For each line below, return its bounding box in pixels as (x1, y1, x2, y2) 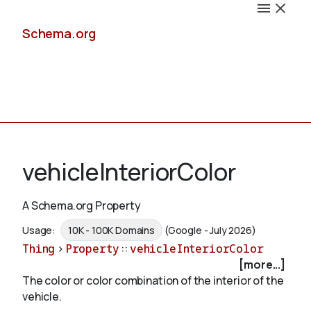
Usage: (22, 224, 58, 237)
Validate (22, 281, 66, 296)
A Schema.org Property (22, 198, 141, 213)
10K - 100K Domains (67, 224, 155, 237)
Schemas (22, 215, 73, 230)
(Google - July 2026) (164, 224, 256, 237)
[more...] (239, 257, 285, 273)
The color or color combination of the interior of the (22, 273, 284, 289)
